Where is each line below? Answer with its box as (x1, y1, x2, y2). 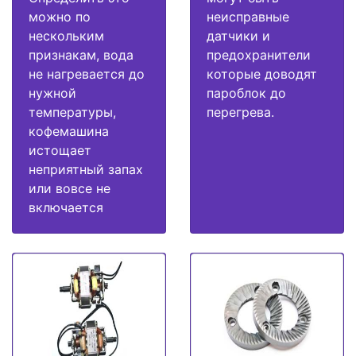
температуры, (29, 103, 116, 120)
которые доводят (207, 65, 317, 82)
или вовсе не (29, 180, 110, 196)
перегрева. (207, 103, 274, 120)
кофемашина (29, 122, 109, 139)
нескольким (29, 27, 104, 44)
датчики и (207, 27, 270, 44)
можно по (29, 8, 91, 25)
